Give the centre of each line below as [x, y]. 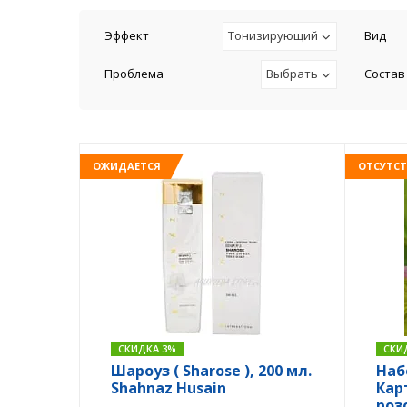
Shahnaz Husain [169, 388]
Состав [385, 74]
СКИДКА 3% [147, 348]
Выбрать [292, 74]
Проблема [134, 74]
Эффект [127, 35]
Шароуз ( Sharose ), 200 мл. [211, 371]
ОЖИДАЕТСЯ [127, 165]
